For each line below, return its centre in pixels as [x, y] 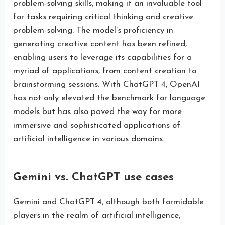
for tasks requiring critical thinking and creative [103, 17]
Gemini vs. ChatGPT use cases [94, 177]
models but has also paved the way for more [98, 112]
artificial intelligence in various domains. [89, 139]
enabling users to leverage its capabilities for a [103, 58]
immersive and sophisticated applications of [97, 126]
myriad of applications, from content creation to [105, 71]
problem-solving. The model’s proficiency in [93, 31]
